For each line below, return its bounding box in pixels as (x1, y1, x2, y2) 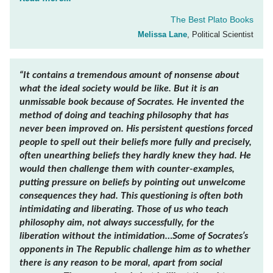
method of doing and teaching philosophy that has (19, 110, 229, 121)
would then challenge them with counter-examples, (19, 164, 235, 174)
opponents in (19, 244, 76, 255)
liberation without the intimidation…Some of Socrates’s (19, 231, 248, 241)
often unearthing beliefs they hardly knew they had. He (19, 151, 251, 161)
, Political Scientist (187, 30, 253, 40)
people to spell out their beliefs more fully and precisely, (19, 137, 252, 147)
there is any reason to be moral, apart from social (19, 258, 222, 268)
